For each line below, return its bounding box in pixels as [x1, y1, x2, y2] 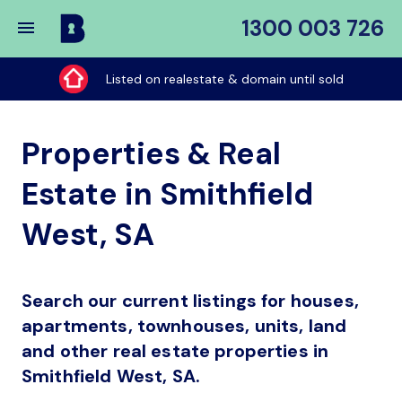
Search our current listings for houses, [22, 289, 359, 312]
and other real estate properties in [22, 339, 329, 363]
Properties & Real [22, 134, 281, 174]
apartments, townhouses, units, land [22, 314, 347, 337]
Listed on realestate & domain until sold [105, 71, 344, 87]
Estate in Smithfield [22, 174, 313, 214]
